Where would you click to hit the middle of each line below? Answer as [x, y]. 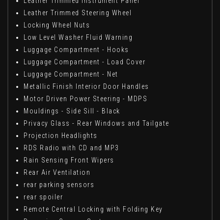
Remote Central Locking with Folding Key [93, 209]
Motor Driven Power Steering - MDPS [85, 99]
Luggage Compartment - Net [71, 74]
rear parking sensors [59, 185]
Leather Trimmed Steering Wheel [78, 13]
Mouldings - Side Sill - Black [72, 111]
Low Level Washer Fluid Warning [78, 38]
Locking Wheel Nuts [57, 25]
